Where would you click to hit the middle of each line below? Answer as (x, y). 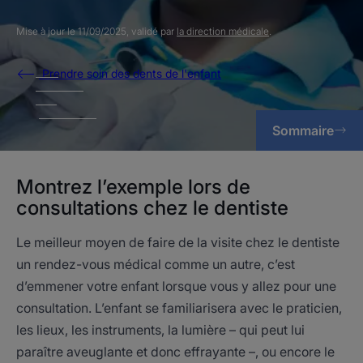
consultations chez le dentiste (152, 208)
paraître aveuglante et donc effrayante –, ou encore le (175, 352)
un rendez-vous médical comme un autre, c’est (156, 264)
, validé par (152, 31)
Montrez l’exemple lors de (133, 187)
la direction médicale (223, 31)
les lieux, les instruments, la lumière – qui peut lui (160, 330)
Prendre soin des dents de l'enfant (130, 73)
